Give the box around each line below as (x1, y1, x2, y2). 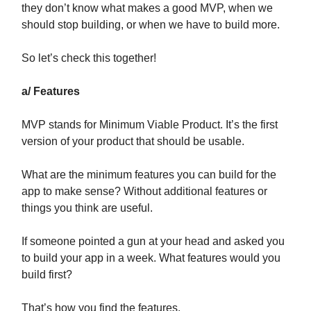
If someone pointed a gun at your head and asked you (22, 235, 285, 248)
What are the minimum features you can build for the (22, 169, 276, 181)
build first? (22, 269, 72, 281)
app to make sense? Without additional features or (22, 185, 267, 198)
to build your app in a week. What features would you (22, 252, 280, 264)
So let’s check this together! (22, 52, 156, 65)
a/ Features (22, 85, 80, 98)
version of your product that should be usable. (22, 135, 244, 148)
